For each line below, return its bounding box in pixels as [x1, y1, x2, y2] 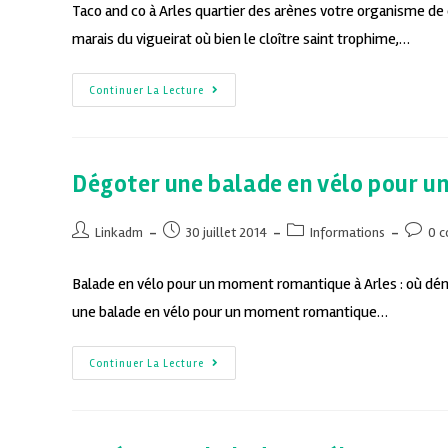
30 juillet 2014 [186, 224, 267, 242]
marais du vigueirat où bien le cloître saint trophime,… [72, 29, 410, 50]
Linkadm [95, 224, 143, 242]
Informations [310, 224, 385, 242]
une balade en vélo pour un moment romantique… [72, 302, 388, 323]
